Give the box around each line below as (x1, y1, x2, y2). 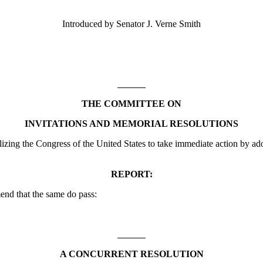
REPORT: (110, 168, 153, 179)
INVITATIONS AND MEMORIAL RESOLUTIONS (25, 118, 238, 129)
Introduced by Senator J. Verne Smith (62, 18, 201, 29)
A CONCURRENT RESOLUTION (59, 248, 204, 259)
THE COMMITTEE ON (82, 98, 181, 109)
